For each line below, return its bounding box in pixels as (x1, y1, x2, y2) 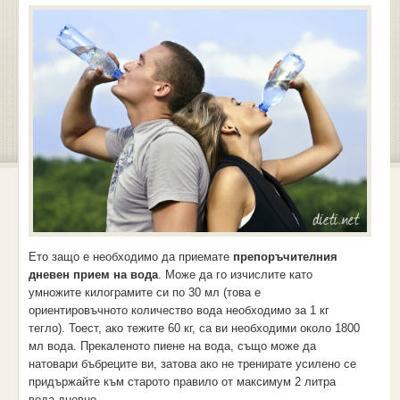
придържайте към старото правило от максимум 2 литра (28, 375, 336, 389)
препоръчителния (232, 250, 337, 264)
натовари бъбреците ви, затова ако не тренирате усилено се (28, 357, 356, 371)
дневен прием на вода (28, 268, 158, 282)
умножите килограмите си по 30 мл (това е (28, 286, 261, 300)
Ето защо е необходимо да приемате (28, 250, 233, 264)
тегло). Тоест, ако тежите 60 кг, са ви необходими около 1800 (28, 321, 360, 336)
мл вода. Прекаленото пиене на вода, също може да (28, 339, 316, 354)
